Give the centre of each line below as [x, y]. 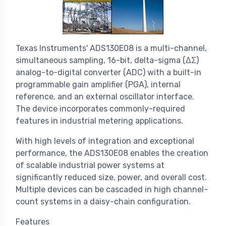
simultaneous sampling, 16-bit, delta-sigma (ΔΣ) [107, 61]
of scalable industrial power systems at [90, 165]
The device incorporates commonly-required [100, 109]
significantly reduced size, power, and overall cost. [111, 178]
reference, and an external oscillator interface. [105, 97]
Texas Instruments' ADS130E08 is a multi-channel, [111, 48]
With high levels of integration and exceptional [105, 141]
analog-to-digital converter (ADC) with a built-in [108, 73]
